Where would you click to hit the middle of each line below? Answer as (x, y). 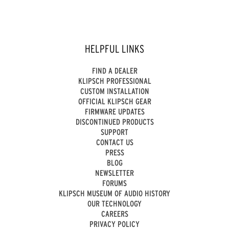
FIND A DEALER (114, 71)
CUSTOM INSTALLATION (114, 91)
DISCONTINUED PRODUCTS (114, 122)
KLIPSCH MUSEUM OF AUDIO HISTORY (114, 193)
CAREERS (114, 214)
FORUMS (114, 183)
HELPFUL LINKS (114, 49)
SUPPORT (114, 132)
